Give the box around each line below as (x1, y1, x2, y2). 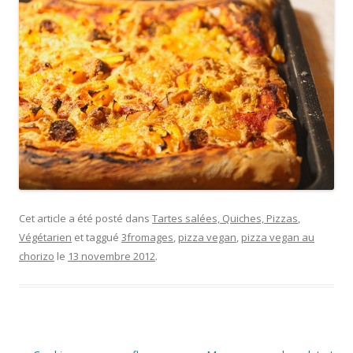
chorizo (19, 249, 54, 264)
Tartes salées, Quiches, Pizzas (152, 211, 298, 226)
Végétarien (19, 230, 72, 245)
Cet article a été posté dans (19, 211, 152, 226)
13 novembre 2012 (68, 249, 155, 264)
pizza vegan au (241, 230, 314, 245)
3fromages (121, 230, 173, 245)
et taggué (72, 230, 121, 245)
